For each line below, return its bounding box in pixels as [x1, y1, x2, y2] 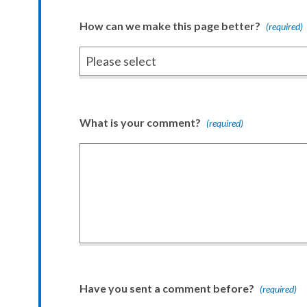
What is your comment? [79, 116, 201, 129]
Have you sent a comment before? [79, 282, 254, 295]
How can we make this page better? [79, 19, 260, 32]
